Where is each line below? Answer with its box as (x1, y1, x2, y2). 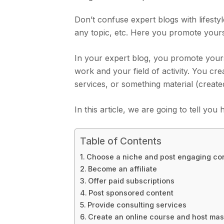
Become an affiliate (88, 164, 157, 173)
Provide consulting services (87, 200, 187, 209)
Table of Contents (80, 135, 162, 147)
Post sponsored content (88, 188, 174, 197)
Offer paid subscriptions (88, 176, 175, 185)
